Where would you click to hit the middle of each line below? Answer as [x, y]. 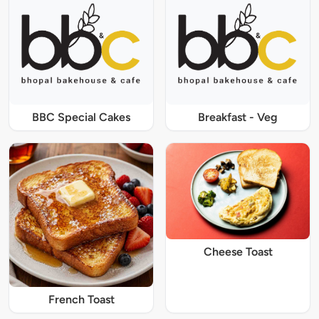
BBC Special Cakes [81, 117]
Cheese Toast [238, 251]
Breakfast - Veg [238, 117]
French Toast [81, 299]
